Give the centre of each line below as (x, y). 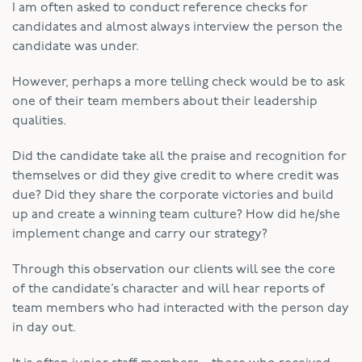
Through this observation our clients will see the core (174, 269)
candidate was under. (76, 46)
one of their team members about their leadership (165, 101)
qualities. (39, 121)
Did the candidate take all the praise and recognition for (179, 156)
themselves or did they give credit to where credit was (175, 176)
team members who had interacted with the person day (181, 308)
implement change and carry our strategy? (140, 234)
